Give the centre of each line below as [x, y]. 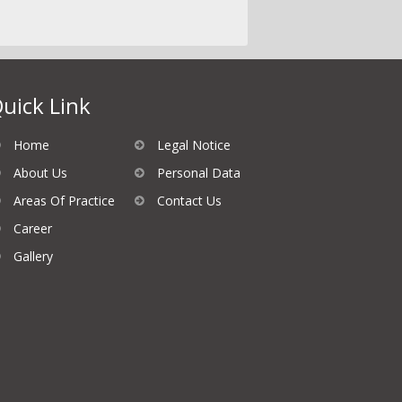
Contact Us [189, 201]
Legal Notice [194, 145]
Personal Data [199, 173]
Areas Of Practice [64, 201]
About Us [40, 173]
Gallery [33, 256]
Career [33, 228]
